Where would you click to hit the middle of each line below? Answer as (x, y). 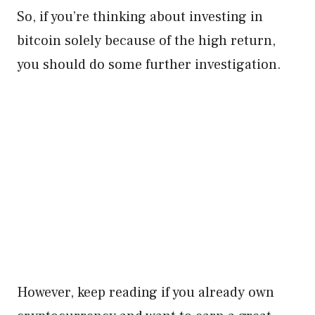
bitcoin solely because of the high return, (146, 41)
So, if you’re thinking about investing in (140, 17)
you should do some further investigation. (149, 65)
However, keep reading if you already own (146, 292)
